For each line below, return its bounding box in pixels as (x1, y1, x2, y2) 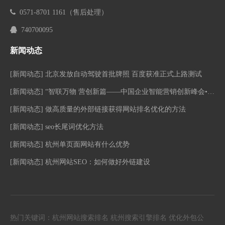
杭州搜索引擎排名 (110, 213, 167, 221)
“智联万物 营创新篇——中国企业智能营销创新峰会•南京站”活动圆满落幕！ (45, 87, 207, 95)
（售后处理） (66, 8, 108, 16)
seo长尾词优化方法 (45, 123, 103, 131)
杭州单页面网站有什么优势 (45, 140, 130, 148)
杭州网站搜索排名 (52, 213, 108, 221)
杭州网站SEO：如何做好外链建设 (45, 158, 150, 166)
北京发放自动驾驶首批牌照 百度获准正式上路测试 (45, 70, 202, 78)
